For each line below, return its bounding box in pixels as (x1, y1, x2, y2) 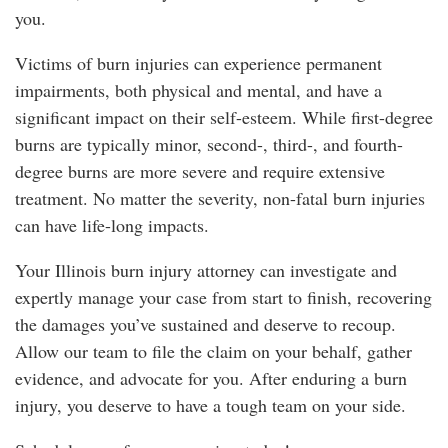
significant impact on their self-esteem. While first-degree (15, 104, 433, 129)
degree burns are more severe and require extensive (15, 158, 385, 183)
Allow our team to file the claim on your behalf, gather (15, 338, 412, 363)
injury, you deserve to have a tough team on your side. (15, 392, 406, 417)
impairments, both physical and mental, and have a (15, 77, 382, 102)
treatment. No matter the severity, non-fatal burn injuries (15, 185, 425, 210)
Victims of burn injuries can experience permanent (15, 50, 382, 75)
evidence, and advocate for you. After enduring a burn (15, 365, 407, 390)
